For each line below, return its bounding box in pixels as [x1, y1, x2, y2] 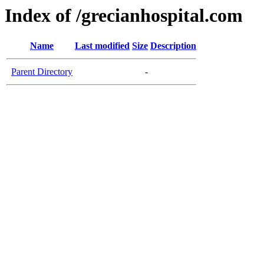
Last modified [75, 41, 130, 51]
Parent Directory [11, 67, 72, 77]
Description [150, 41, 196, 51]
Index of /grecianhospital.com [5, 5, 243, 26]
